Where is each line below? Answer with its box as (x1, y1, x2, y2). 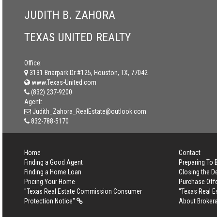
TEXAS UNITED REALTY (24, 31, 131, 44)
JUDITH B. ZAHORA (24, 8, 115, 22)
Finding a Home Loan (24, 168, 81, 176)
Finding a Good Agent (24, 158, 83, 166)
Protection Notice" (24, 197, 77, 205)
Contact (178, 149, 201, 156)
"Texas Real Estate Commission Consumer (24, 187, 142, 195)
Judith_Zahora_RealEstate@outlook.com (32, 108, 146, 115)
